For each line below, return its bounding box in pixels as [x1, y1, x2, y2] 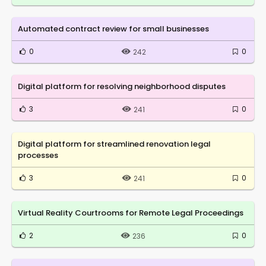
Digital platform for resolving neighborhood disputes [18, 80, 226, 92]
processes [18, 149, 58, 161]
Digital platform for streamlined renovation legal [18, 138, 211, 150]
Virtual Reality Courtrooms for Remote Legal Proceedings [18, 207, 243, 218]
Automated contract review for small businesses [18, 23, 209, 34]
